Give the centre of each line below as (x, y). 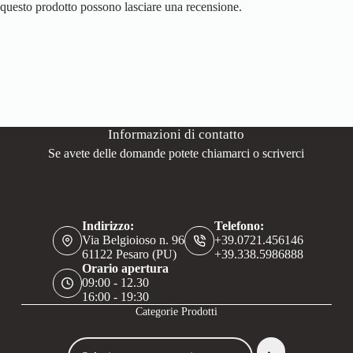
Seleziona (90, 343)
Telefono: (239, 226)
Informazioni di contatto (176, 135)
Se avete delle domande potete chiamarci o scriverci (176, 154)
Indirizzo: (108, 226)
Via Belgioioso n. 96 (134, 240)
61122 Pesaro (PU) (130, 255)
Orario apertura (126, 269)
